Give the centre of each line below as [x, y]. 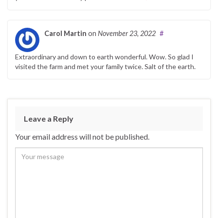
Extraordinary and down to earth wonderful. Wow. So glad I [104, 56]
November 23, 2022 [127, 33]
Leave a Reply [49, 118]
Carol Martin [65, 33]
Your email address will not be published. [82, 136]
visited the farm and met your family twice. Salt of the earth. [105, 66]
